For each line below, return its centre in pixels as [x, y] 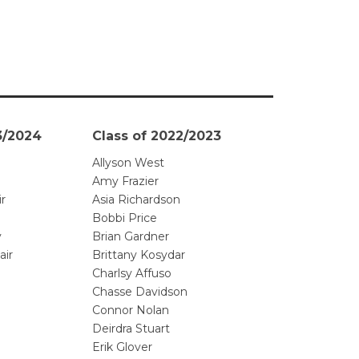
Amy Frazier [125, 182]
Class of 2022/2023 [157, 136]
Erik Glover [122, 347]
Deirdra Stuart [131, 329]
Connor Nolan [131, 311]
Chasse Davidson [140, 292]
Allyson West [128, 163]
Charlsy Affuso [132, 274]
